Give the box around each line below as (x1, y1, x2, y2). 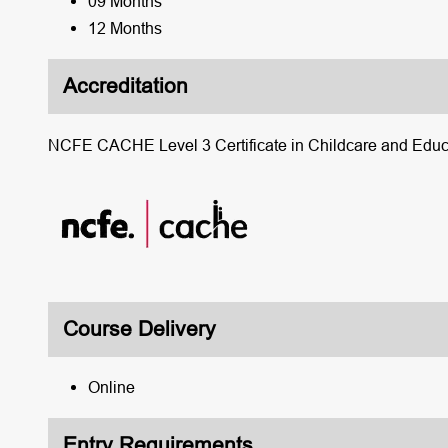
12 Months (87, 19, 162, 37)
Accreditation (62, 74, 188, 99)
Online (87, 378, 135, 396)
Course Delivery (62, 316, 216, 341)
